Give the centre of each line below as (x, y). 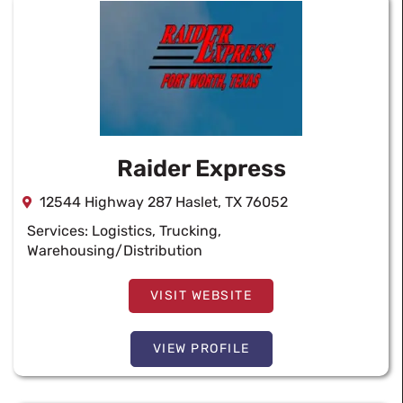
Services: (59, 231)
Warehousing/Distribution (115, 251)
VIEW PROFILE (201, 349)
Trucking (188, 231)
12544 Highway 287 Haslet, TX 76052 (164, 202)
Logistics (122, 231)
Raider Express (201, 169)
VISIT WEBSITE (201, 296)
